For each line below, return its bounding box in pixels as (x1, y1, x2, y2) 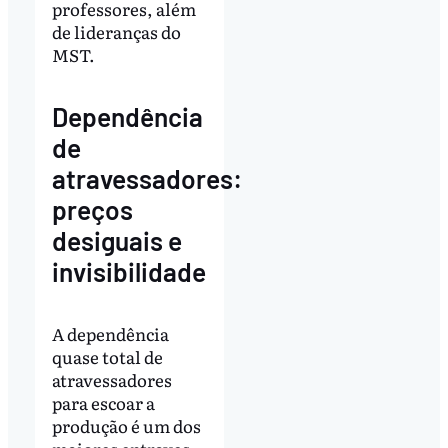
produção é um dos (51, 412, 201, 438)
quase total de (51, 343, 163, 369)
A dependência (51, 320, 169, 346)
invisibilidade (51, 255, 206, 287)
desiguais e (51, 224, 182, 256)
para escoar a (51, 389, 155, 415)
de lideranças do (51, 18, 181, 44)
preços (51, 193, 133, 225)
